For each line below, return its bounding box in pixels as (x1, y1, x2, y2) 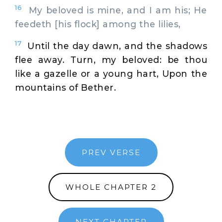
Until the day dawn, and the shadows (27, 40, 207, 51)
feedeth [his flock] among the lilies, (15, 18, 181, 29)
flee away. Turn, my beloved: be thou (15, 54, 207, 65)
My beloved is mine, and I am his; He (22, 4, 207, 15)
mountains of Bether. (15, 82, 116, 93)
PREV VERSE (81, 148, 141, 158)
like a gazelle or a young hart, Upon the (15, 68, 207, 79)
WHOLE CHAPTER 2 (65, 182, 157, 192)
